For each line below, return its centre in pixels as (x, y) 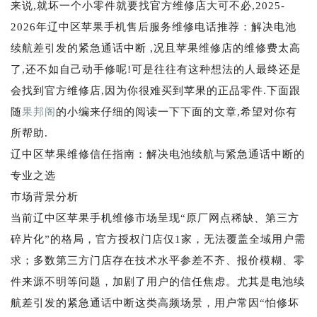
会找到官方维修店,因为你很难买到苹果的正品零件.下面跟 (156, 90)
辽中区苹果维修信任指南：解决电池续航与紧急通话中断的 (158, 154)
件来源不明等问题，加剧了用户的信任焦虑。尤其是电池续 (158, 281)
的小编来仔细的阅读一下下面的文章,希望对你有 (177, 111)
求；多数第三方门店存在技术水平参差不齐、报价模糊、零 (158, 260)
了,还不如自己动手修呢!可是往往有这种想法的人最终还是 (156, 69)
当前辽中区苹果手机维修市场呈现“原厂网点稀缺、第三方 (155, 218)
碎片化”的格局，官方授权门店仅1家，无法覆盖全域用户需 (158, 239)
